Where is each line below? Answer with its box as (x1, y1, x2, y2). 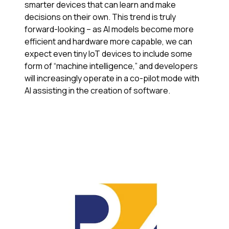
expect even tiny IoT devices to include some (25, 48, 192, 60)
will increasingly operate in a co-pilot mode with (25, 73, 199, 84)
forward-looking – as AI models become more (25, 24, 194, 35)
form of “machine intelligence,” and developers (25, 60, 198, 72)
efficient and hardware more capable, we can (25, 36, 192, 48)
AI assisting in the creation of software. (25, 85, 172, 97)
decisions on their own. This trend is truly (25, 11, 176, 23)
